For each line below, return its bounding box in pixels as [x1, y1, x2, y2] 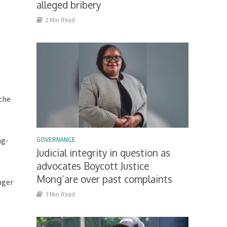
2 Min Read [45, 16, 75, 25]
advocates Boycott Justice [36, 160, 149, 172]
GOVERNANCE [36, 135, 76, 144]
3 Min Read [45, 190, 75, 199]
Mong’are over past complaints [36, 173, 173, 185]
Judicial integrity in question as [36, 146, 171, 159]
